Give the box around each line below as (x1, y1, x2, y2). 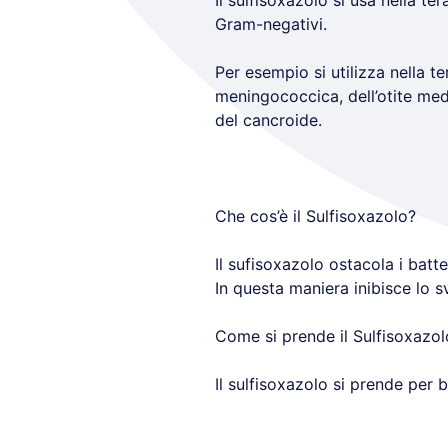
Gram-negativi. (214, 14, 327, 34)
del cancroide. (214, 110, 322, 130)
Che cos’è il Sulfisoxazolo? (214, 206, 416, 226)
